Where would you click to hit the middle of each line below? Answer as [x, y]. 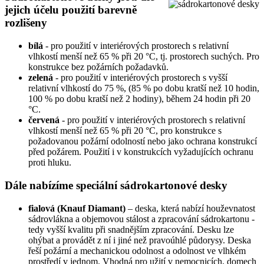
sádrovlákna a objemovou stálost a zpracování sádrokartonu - [141, 219]
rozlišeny [26, 23]
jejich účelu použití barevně [71, 10]
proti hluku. [50, 163]
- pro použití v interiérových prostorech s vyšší [140, 78]
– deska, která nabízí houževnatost [190, 208]
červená [44, 120]
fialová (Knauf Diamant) [77, 208]
